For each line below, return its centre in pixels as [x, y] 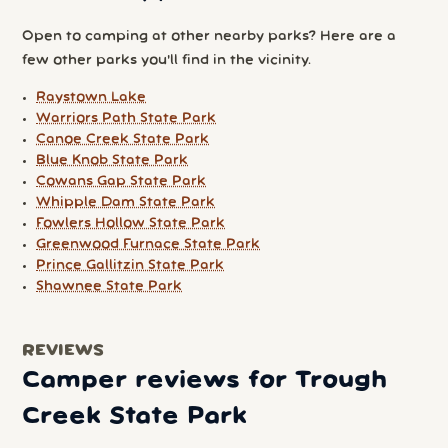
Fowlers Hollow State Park [131, 223]
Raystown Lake [91, 97]
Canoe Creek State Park [123, 139]
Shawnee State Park [109, 286]
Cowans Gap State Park [121, 181]
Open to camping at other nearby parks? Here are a [209, 36]
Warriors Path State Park [126, 118]
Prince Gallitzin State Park [130, 265]
